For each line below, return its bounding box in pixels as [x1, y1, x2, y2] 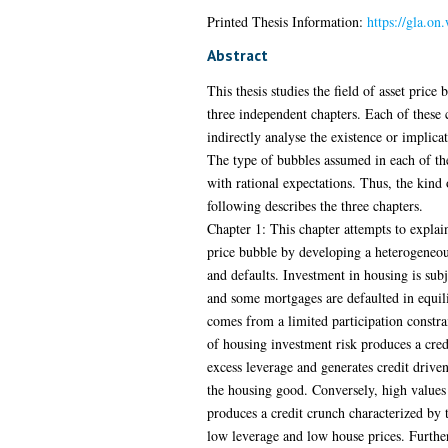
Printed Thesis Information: [206, 11, 367, 31]
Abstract [206, 44, 268, 65]
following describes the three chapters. [206, 195, 423, 215]
